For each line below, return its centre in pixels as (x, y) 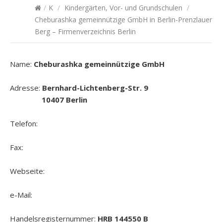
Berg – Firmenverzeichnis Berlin (85, 31)
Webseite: (28, 171)
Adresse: (26, 88)
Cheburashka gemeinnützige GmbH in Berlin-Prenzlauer (123, 20)
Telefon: (25, 123)
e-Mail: (22, 195)
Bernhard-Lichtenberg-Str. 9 (95, 88)
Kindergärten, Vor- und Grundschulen (123, 8)
